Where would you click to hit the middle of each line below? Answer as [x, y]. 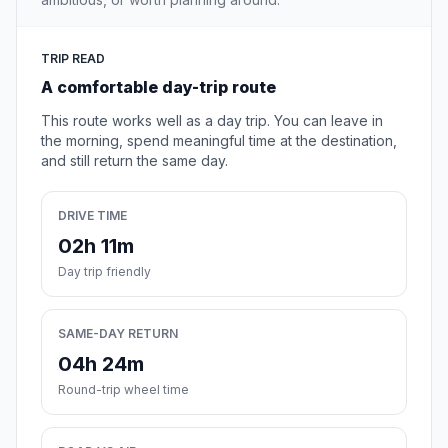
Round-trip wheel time [123, 390]
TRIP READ [73, 59]
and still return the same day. [134, 161]
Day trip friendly [104, 272]
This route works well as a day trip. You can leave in [212, 121]
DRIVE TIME [92, 216]
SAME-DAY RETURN [118, 334]
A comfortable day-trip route [158, 87]
